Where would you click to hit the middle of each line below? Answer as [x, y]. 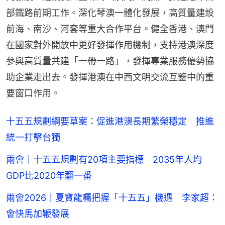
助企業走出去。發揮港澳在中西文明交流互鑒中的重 [110, 77]
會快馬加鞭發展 [38, 213]
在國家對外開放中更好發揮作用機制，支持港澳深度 [110, 45]
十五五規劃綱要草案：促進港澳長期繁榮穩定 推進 [110, 121]
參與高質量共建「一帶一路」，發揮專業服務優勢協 [110, 61]
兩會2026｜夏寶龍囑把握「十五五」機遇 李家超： [112, 197]
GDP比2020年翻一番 [49, 175]
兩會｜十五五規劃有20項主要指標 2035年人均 [104, 159]
